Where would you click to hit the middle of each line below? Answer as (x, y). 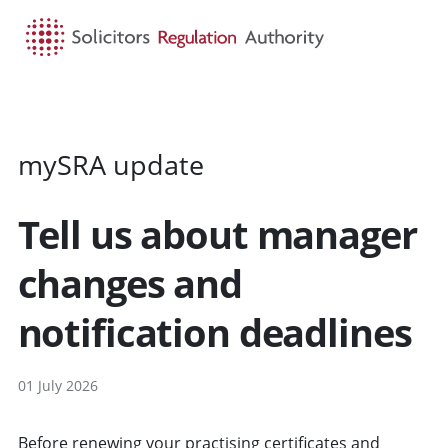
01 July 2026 (57, 386)
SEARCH (239, 106)
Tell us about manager (217, 234)
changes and (129, 283)
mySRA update (110, 164)
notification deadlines (214, 332)
